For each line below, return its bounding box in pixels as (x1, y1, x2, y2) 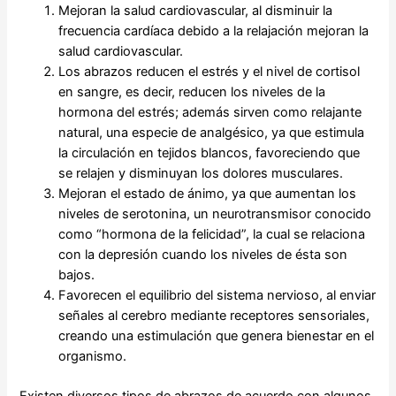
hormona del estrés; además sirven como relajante (58, 104, 362, 121)
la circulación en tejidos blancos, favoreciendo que (58, 145, 361, 162)
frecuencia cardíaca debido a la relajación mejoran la (58, 23, 369, 40)
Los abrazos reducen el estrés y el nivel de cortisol (58, 64, 361, 80)
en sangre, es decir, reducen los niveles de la (58, 84, 326, 101)
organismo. (58, 348, 127, 365)
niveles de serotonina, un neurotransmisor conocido (58, 206, 372, 223)
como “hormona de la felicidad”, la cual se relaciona (58, 226, 366, 243)
